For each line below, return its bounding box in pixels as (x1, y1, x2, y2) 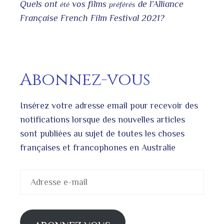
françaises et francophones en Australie (20, 142, 175, 152)
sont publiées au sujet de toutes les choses (20, 128, 184, 138)
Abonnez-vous (20, 68, 150, 91)
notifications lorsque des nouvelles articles (20, 114, 185, 124)
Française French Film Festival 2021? (20, 13, 164, 23)
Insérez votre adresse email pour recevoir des (20, 100, 198, 110)
